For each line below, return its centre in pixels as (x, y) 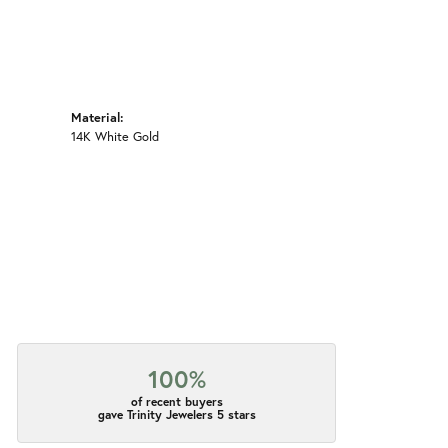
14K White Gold (115, 136)
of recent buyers (176, 402)
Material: (97, 117)
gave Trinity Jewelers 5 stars (176, 415)
